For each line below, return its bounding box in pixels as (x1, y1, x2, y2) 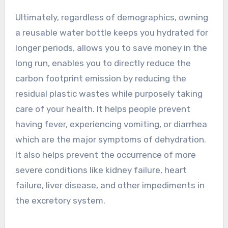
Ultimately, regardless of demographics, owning (15, 12, 208, 22)
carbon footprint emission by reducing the (15, 73, 186, 83)
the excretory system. (15, 195, 105, 206)
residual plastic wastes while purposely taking (15, 88, 203, 99)
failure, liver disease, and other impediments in (15, 180, 205, 190)
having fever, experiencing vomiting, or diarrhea (15, 119, 207, 129)
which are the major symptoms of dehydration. (15, 134, 206, 145)
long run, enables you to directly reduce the (15, 58, 191, 68)
